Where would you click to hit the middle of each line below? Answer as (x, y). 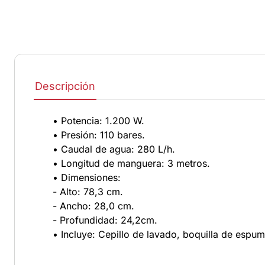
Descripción (65, 86)
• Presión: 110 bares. (99, 135)
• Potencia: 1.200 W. (98, 120)
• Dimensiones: (87, 177)
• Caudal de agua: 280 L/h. (114, 149)
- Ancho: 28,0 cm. (93, 206)
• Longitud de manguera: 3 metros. (131, 163)
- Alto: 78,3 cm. (88, 191)
